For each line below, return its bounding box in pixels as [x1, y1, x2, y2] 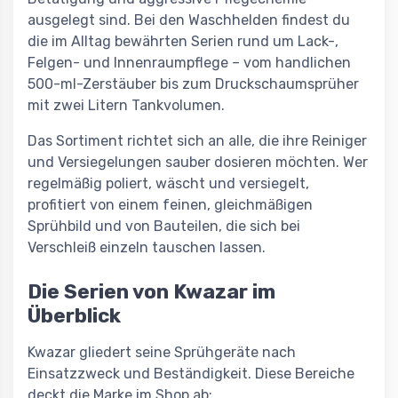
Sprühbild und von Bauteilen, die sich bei [28, 217, 300, 235]
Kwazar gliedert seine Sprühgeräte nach [28, 343, 296, 361]
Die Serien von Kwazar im [28, 279, 275, 304]
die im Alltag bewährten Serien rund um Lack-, [28, 32, 338, 50]
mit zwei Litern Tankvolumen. [28, 96, 225, 114]
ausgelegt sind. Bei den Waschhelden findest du [28, 11, 350, 28]
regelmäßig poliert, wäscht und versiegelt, [28, 174, 309, 192]
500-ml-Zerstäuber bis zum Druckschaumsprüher [28, 75, 359, 92]
